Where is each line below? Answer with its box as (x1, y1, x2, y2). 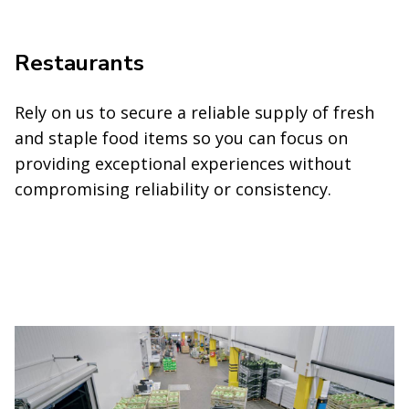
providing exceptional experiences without (15, 152, 351, 174)
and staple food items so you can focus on (15, 126, 348, 149)
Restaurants (15, 47, 144, 78)
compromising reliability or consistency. (15, 177, 331, 200)
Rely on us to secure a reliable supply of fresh (15, 100, 374, 123)
